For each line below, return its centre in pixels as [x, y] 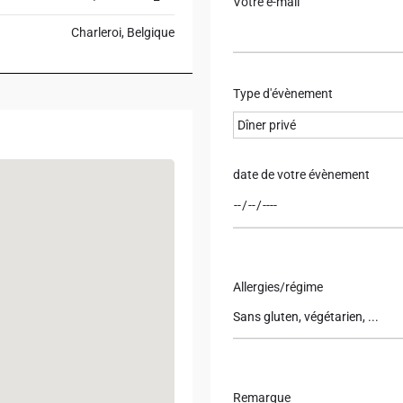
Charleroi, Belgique [123, 33]
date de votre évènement [301, 175]
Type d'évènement [283, 94]
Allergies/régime [278, 287]
